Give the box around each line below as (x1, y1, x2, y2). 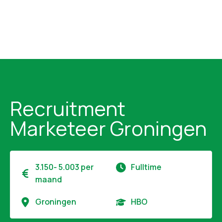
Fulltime (131, 162, 162, 172)
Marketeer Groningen (10, 114, 207, 142)
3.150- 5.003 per (35, 162, 94, 172)
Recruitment (10, 95, 125, 122)
